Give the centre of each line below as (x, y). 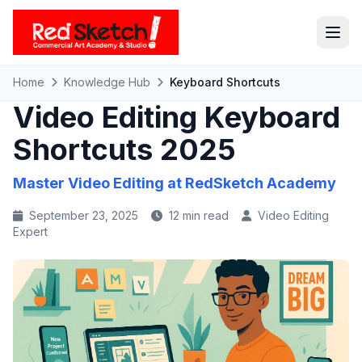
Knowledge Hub (107, 82)
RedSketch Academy (261, 183)
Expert (30, 232)
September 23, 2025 (88, 215)
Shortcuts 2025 (124, 149)
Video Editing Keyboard (177, 117)
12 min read (204, 215)
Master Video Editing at (99, 183)
